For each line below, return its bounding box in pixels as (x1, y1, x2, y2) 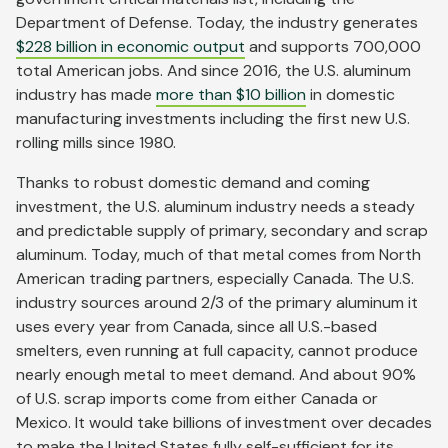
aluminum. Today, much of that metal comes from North (16, 244, 421, 266)
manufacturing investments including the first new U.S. (16, 108, 410, 130)
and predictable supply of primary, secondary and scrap (16, 220, 428, 242)
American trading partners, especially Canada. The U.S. (16, 268, 414, 290)
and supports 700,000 (245, 36, 421, 58)
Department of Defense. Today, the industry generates (16, 12, 418, 34)
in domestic (306, 84, 395, 106)
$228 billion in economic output (16, 36, 245, 58)
